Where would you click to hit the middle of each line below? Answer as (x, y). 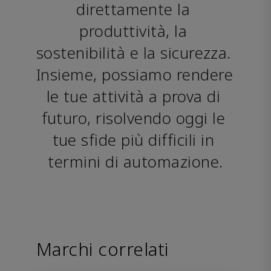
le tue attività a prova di (133, 96)
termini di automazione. (135, 161)
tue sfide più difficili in (133, 139)
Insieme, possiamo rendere (135, 74)
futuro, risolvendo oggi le (133, 118)
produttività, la (133, 31)
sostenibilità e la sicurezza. (134, 52)
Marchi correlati (103, 249)
